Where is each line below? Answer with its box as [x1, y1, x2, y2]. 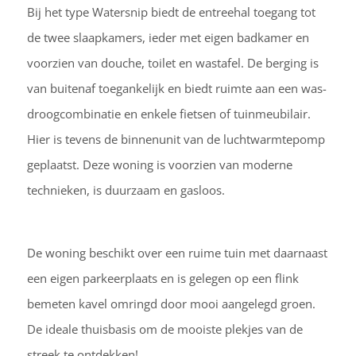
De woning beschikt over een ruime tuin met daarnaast [26, 244, 327, 261]
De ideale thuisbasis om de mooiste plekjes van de [26, 320, 303, 337]
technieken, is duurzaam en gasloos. [26, 182, 225, 199]
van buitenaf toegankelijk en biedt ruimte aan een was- [26, 80, 327, 97]
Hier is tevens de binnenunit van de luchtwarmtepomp [26, 131, 325, 148]
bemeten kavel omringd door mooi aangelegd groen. [26, 295, 315, 311]
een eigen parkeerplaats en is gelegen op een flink [26, 269, 299, 286]
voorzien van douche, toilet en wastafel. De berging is [26, 55, 319, 72]
